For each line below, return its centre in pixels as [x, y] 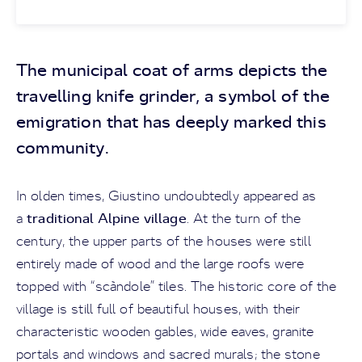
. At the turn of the [244, 218]
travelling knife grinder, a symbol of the [173, 95]
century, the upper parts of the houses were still [164, 241]
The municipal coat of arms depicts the [172, 69]
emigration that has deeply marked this [171, 121]
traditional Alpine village [107, 218]
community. [63, 147]
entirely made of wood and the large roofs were [160, 263]
